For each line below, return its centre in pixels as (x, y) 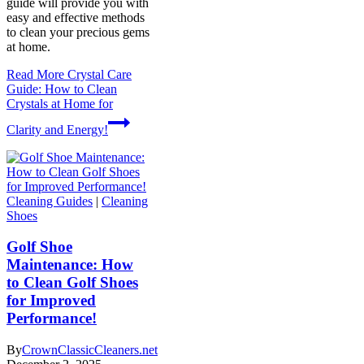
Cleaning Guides (50, 201)
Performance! (52, 318)
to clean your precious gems (78, 32)
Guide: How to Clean (62, 89)
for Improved (51, 301)
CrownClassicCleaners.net (90, 350)
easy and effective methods (76, 17)
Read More (35, 74)
